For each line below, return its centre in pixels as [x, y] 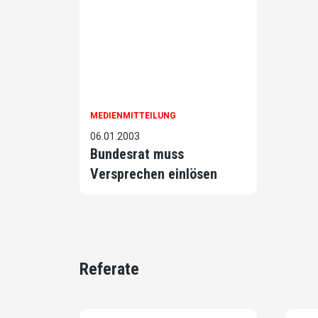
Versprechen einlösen [154, 174]
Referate [109, 269]
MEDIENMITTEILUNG [133, 116]
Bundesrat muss [137, 154]
